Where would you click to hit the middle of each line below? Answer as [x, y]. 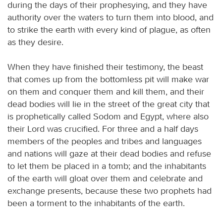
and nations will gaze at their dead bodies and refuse [109, 153]
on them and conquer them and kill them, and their [106, 91]
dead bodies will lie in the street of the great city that [109, 104]
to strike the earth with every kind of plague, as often [109, 29]
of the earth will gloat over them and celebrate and [105, 178]
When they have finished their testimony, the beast [105, 67]
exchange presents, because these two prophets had [110, 191]
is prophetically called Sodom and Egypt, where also [108, 116]
